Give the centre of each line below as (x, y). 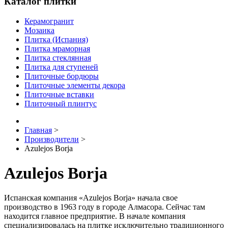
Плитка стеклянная (58, 58)
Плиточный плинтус (61, 103)
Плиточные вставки (59, 94)
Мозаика (39, 30)
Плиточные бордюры (62, 76)
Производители (52, 139)
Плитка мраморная (57, 48)
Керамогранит (49, 21)
